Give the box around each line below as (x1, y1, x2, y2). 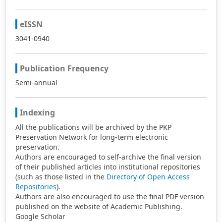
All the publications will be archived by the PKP (15, 122, 171, 132)
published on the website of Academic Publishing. (15, 202, 182, 212)
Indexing (20, 107, 55, 118)
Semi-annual (15, 78, 57, 88)
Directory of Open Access (107, 172, 190, 182)
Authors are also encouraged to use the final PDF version (15, 192, 204, 202)
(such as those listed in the (15, 172, 107, 182)
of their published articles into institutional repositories (15, 162, 200, 172)
